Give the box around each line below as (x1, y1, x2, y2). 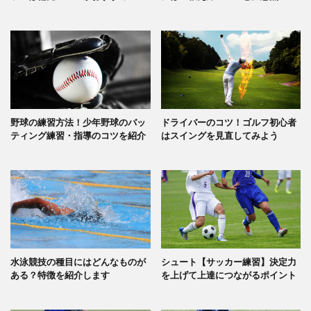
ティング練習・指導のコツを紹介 (10, 129, 146, 141)
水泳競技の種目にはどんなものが (10, 256, 146, 268)
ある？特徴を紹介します (10, 269, 110, 281)
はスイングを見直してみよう (160, 129, 278, 141)
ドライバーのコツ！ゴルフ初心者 (160, 116, 296, 128)
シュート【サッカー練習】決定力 (160, 256, 296, 268)
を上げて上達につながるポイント (160, 269, 296, 281)
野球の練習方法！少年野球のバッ (10, 116, 146, 128)
